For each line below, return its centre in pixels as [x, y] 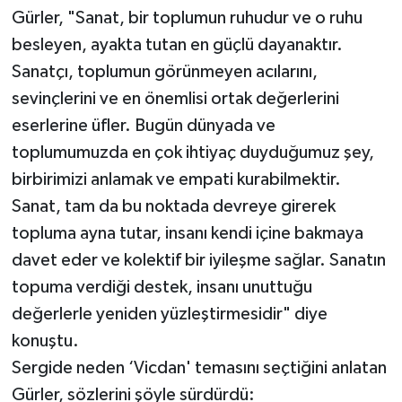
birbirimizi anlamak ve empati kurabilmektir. [176, 180]
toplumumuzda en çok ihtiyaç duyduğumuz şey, [192, 153]
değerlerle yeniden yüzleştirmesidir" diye [169, 315]
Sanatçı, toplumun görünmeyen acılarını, [164, 72]
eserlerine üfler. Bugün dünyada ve [143, 126]
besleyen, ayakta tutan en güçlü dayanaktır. [177, 45]
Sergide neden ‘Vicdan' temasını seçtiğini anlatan [199, 368]
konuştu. [45, 341]
